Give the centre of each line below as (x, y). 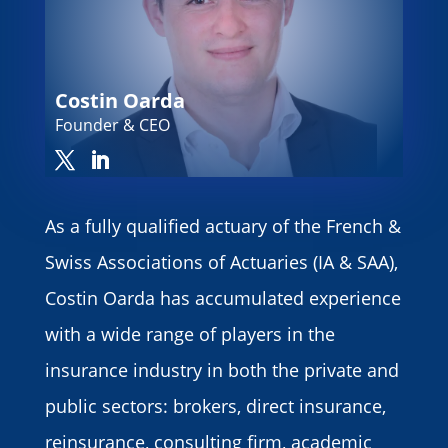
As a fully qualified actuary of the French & (222, 226)
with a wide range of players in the (189, 334)
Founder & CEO (112, 125)
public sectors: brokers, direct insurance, (215, 406)
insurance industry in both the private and (221, 370)
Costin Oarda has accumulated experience (222, 298)
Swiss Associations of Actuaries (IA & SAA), (221, 262)
